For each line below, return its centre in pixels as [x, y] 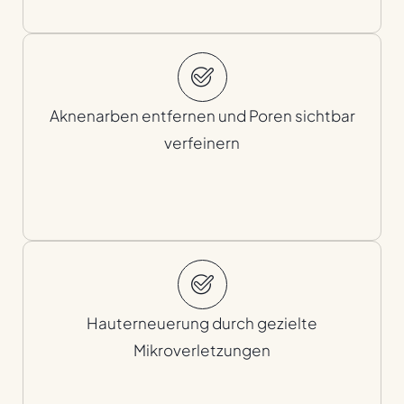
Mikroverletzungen [202, 350]
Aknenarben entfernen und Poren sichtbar [202, 116]
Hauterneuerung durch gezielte [202, 323]
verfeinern [202, 143]
